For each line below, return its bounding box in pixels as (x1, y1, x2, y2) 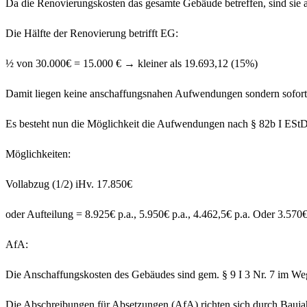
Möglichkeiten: (5, 148, 71, 160)
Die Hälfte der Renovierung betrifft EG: (5, 27, 178, 40)
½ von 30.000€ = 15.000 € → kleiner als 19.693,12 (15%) (5, 58, 258, 70)
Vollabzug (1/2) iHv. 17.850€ (5, 178, 132, 191)
